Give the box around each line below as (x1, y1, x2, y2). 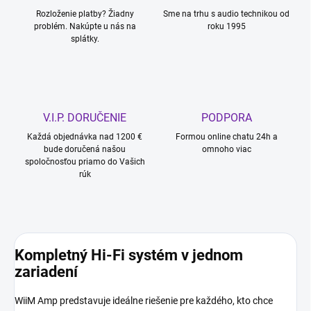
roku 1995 (207, 22, 246, 32)
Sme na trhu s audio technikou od (163, 9, 289, 19)
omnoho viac (201, 144, 251, 155)
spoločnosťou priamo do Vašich (24, 157, 145, 167)
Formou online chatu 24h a (175, 132, 278, 142)
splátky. (70, 34, 99, 44)
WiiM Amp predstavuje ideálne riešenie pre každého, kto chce (15, 294, 273, 306)
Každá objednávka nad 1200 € (27, 132, 142, 142)
